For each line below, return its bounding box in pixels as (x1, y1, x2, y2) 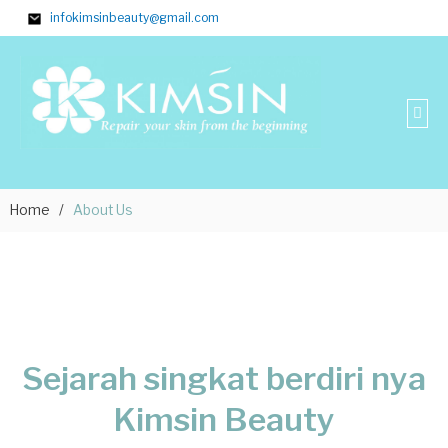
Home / (10, 202, 73, 219)
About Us (73, 202, 133, 219)
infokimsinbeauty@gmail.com (50, 10, 219, 25)
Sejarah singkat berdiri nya (22, 359, 426, 399)
